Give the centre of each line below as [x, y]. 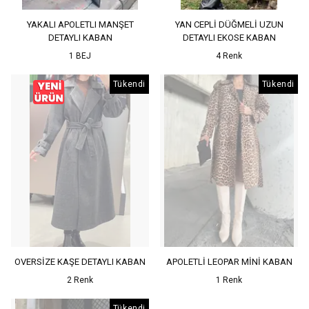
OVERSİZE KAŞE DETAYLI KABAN [80, 262]
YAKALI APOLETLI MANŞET [80, 24]
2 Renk [80, 280]
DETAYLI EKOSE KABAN [229, 38]
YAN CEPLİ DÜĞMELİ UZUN [229, 24]
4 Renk [229, 56]
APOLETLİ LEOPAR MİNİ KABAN [229, 262]
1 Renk [229, 280]
